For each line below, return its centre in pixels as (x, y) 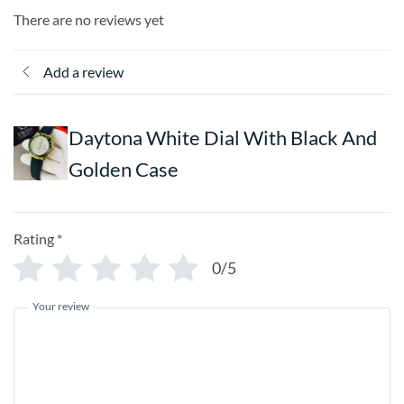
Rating (34, 238)
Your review (61, 306)
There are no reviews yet (89, 19)
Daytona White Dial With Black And (223, 137)
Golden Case (124, 169)
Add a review (83, 72)
